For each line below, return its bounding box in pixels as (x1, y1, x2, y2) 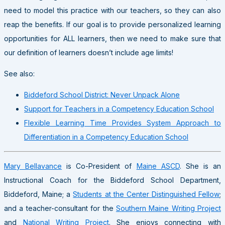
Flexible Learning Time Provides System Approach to (24, 118, 221, 127)
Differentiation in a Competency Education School (24, 132, 188, 141)
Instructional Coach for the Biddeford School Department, (4, 175, 221, 184)
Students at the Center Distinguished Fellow (73, 189, 219, 198)
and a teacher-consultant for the (4, 203, 116, 212)
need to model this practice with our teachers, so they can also (4, 6, 221, 15)
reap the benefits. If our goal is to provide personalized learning (4, 20, 221, 29)
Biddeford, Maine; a (4, 189, 73, 198)
